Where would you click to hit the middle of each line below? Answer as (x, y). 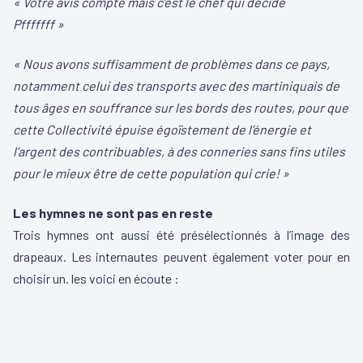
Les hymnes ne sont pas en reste (113, 212)
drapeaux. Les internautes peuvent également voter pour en (181, 256)
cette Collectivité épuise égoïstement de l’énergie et (162, 129)
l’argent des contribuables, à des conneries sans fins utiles (179, 151)
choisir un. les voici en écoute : (96, 278)
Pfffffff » (38, 23)
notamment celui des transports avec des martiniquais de (176, 85)
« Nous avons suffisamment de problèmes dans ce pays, (171, 63)
